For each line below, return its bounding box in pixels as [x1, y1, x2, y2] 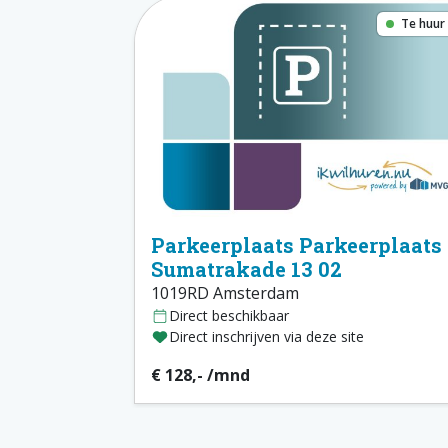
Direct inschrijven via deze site [168, 327, 364, 347]
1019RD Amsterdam [151, 282, 299, 305]
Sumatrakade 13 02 [151, 256, 342, 283]
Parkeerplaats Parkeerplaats [151, 232, 442, 259]
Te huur [398, 15, 446, 32]
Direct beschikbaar [168, 306, 289, 326]
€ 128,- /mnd [151, 364, 250, 387]
